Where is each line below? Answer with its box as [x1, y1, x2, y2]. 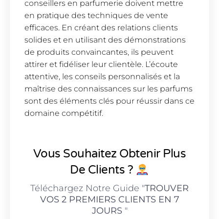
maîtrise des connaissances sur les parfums [24, 84, 193, 94]
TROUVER [145, 183, 189, 194]
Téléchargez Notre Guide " [30, 183, 145, 194]
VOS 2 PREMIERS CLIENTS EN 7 [40, 194, 179, 205]
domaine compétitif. [24, 109, 103, 118]
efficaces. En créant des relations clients [24, 23, 178, 33]
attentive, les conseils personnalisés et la [24, 72, 180, 82]
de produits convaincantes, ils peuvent [24, 47, 174, 57]
